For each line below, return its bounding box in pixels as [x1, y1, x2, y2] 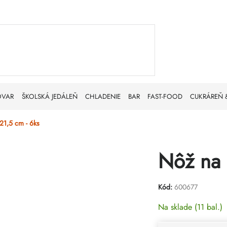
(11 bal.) [195, 201, 222, 213]
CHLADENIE [85, 92, 121, 101]
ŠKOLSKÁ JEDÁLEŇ [21, 92, 78, 101]
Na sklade [158, 201, 195, 213]
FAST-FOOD [147, 92, 183, 101]
